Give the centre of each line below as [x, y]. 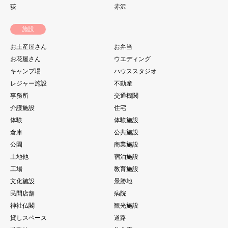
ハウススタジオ [135, 71]
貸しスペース [28, 218]
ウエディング [132, 59]
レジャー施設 [28, 83]
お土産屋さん [28, 47]
